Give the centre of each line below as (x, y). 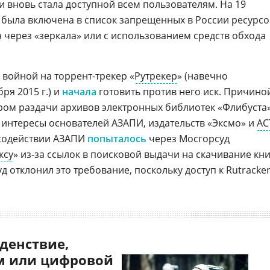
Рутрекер (156, 76)
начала (79, 92)
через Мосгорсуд (188, 139)
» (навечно (202, 76)
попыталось (117, 139)
